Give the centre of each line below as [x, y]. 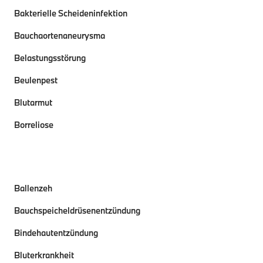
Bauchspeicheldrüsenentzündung [77, 210]
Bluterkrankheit [44, 255]
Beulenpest [36, 80]
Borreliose [34, 125]
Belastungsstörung [50, 58]
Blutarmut [33, 102]
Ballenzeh [33, 188]
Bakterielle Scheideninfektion [71, 13]
